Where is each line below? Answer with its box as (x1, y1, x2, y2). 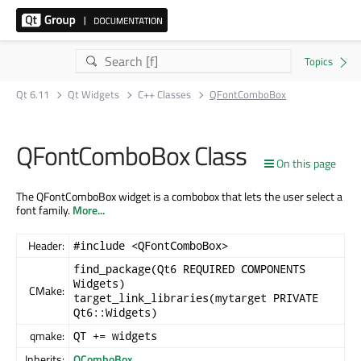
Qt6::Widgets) (73, 304, 157, 320)
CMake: (29, 281, 64, 299)
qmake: (30, 326, 64, 344)
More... (73, 201, 105, 218)
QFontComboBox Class (16, 136, 247, 175)
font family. (16, 201, 73, 218)
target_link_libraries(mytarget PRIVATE (73, 289, 318, 305)
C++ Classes (138, 86, 192, 102)
